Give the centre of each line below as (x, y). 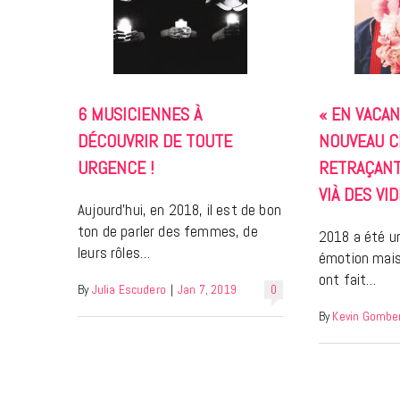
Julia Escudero (129, 290)
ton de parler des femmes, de (168, 232)
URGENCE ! (116, 168)
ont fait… (347, 280)
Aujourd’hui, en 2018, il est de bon (179, 210)
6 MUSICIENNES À (140, 115)
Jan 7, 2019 (207, 290)
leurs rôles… (114, 253)
